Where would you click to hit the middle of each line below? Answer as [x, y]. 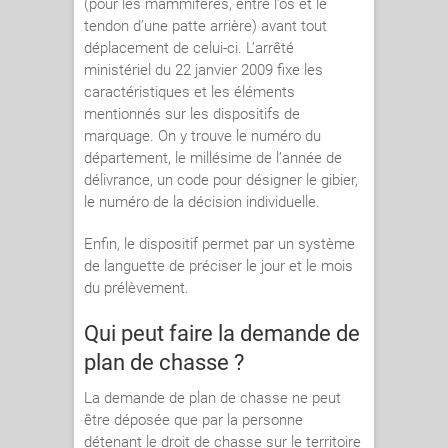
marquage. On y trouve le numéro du [202, 136]
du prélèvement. [136, 288]
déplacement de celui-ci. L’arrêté [189, 48]
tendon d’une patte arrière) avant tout [205, 26]
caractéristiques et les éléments [189, 92]
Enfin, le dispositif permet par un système [219, 244]
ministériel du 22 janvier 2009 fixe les [203, 70]
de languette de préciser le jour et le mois [218, 266]
